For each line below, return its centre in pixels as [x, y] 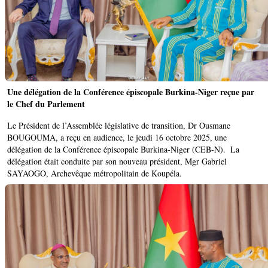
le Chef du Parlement [46, 104]
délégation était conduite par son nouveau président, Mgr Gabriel [117, 162]
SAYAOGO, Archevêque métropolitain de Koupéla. [95, 173]
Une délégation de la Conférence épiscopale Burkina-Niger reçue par [131, 92]
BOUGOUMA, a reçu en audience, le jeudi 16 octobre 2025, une [117, 138]
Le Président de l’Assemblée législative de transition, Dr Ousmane [119, 126]
